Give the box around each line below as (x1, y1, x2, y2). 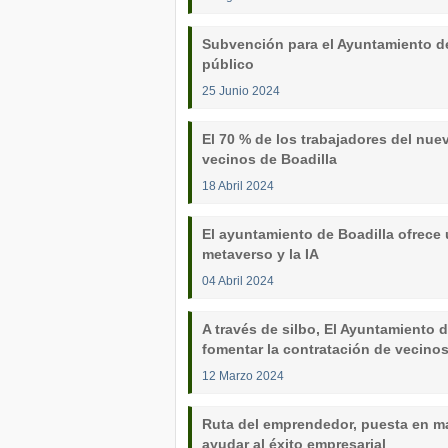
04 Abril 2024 (202, 274, 274, 287)
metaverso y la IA (202, 246, 319, 262)
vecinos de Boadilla (202, 151, 337, 167)
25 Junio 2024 (202, 84, 280, 97)
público (202, 56, 254, 72)
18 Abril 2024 (202, 179, 274, 192)
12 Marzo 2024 (202, 369, 284, 382)
